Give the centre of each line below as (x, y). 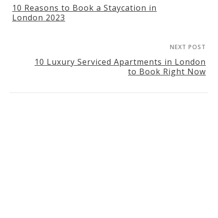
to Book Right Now (167, 71)
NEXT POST (188, 47)
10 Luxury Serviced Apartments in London (120, 62)
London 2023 (39, 17)
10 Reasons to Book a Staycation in (84, 8)
